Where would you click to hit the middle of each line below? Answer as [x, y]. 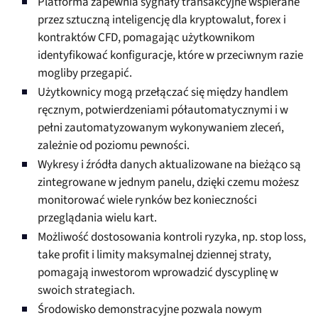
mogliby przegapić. [85, 73]
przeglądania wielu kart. [97, 218]
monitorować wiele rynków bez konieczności [147, 201]
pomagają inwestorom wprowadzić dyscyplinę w [158, 273]
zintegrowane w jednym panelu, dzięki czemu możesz [168, 183]
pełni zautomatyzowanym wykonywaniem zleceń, [161, 128]
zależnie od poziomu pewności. [114, 146]
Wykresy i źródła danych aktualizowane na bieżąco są [169, 165]
